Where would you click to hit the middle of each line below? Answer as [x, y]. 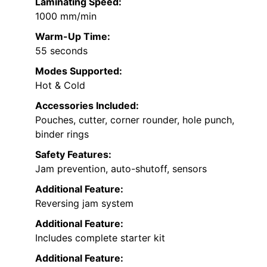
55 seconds [61, 51]
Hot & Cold [60, 86]
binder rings [62, 134]
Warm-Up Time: [73, 37]
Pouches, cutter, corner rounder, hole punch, [135, 120]
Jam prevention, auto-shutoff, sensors [121, 169]
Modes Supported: [79, 71]
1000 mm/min [66, 16]
